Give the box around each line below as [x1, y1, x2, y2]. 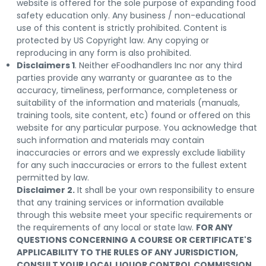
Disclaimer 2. [17, 183, 75, 196]
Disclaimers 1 [17, 59, 75, 71]
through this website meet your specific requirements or [17, 208, 252, 221]
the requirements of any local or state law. [17, 221, 196, 233]
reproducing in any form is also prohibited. [17, 46, 191, 59]
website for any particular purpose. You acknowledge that [17, 121, 257, 134]
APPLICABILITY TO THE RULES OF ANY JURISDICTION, [17, 246, 238, 258]
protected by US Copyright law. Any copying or [17, 34, 209, 46]
